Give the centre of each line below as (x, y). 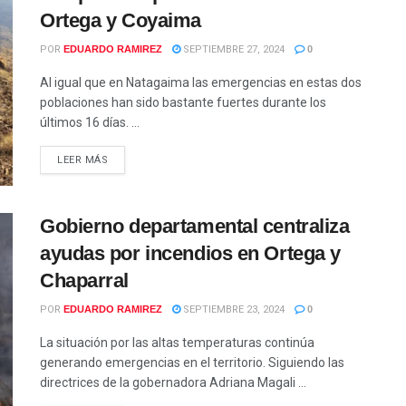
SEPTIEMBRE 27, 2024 (232, 49)
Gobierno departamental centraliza (195, 227)
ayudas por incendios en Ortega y (190, 254)
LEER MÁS (83, 159)
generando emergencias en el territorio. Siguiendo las (192, 363)
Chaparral (85, 281)
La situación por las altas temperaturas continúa (177, 343)
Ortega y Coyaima (121, 20)
